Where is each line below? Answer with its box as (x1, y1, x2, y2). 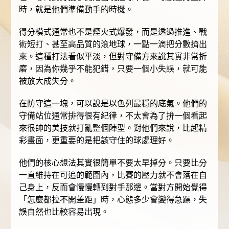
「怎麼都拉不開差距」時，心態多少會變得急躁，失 (19, 195, 208, 204)
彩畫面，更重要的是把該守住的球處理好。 (19, 136, 175, 145)
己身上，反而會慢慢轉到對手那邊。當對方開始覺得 (19, 183, 208, 192)
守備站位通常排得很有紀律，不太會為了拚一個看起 (19, 111, 208, 121)
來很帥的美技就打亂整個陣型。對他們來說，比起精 (19, 124, 208, 133)
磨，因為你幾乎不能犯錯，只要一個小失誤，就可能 (19, 64, 208, 74)
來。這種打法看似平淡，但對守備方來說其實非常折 (19, 52, 208, 61)
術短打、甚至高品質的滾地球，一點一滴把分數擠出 (19, 40, 208, 49)
